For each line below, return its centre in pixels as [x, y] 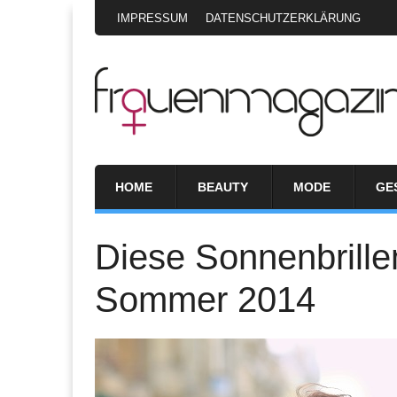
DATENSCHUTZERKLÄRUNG [283, 18]
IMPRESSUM [152, 18]
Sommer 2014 [205, 299]
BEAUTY [223, 187]
